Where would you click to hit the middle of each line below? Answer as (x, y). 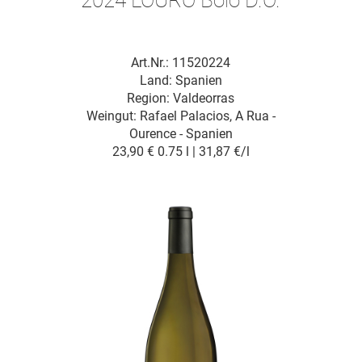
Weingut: (113, 116)
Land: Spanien (181, 80)
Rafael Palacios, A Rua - (207, 116)
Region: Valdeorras (181, 98)
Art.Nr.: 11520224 (181, 62)
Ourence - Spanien (181, 133)
